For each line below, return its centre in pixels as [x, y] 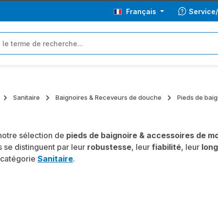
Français [141, 11]
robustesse [109, 147]
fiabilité [166, 147]
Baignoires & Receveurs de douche [109, 97]
